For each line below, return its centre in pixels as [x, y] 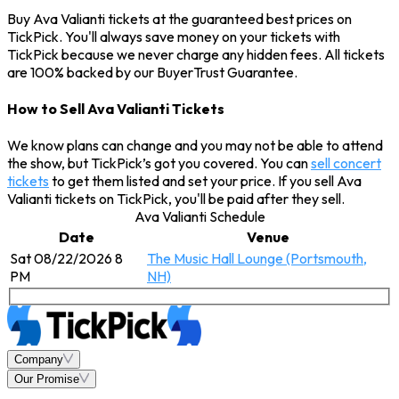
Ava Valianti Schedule [199, 217]
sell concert [346, 163]
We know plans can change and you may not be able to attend [195, 146]
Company [39, 360]
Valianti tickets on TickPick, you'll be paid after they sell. [176, 199]
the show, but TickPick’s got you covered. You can [159, 163]
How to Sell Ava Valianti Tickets [116, 109]
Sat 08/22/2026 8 [66, 259]
